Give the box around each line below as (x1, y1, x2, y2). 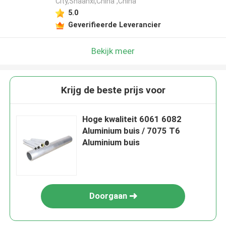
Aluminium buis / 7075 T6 (82, 126, 181, 136)
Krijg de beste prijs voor (61, 84, 165, 96)
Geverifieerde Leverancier (68, 20, 161, 29)
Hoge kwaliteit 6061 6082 (82, 114, 182, 125)
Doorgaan (89, 191, 127, 201)
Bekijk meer (91, 45, 135, 56)
